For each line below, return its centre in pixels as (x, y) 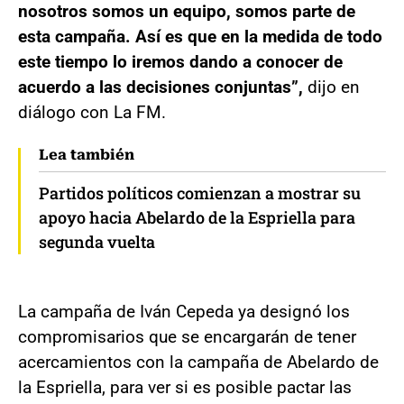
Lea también (87, 154)
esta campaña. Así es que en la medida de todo (200, 36)
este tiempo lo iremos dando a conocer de (180, 61)
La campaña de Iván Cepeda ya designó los (184, 311)
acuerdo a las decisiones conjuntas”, (161, 87)
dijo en (331, 87)
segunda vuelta (97, 241)
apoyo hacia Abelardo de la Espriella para (197, 217)
